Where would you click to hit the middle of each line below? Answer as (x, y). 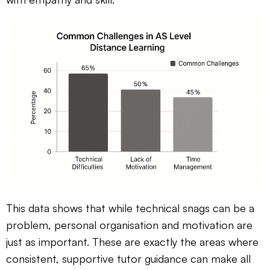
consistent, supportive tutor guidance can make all (128, 258)
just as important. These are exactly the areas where (132, 241)
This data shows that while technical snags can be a (130, 208)
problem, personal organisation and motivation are (129, 224)
